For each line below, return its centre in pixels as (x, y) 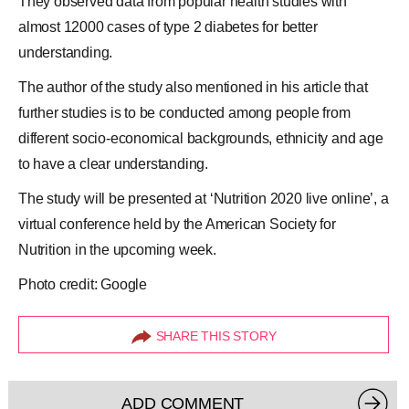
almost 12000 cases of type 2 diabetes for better (168, 27)
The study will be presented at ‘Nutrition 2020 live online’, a (204, 199)
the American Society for (259, 224)
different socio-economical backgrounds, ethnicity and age (201, 138)
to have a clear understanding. (114, 164)
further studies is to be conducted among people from (184, 113)
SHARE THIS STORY (216, 336)
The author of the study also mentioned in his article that (193, 87)
